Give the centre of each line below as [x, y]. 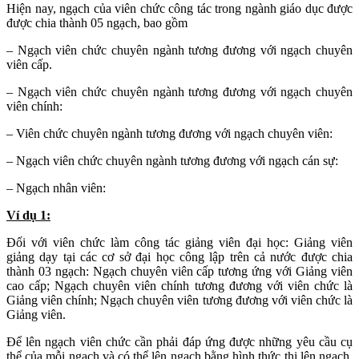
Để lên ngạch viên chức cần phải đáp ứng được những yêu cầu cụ [179, 341]
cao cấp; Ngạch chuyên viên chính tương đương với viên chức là [179, 285]
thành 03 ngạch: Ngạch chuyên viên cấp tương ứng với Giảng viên [179, 271]
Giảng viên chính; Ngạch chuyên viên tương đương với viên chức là [179, 300]
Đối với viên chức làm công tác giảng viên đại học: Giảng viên [179, 242]
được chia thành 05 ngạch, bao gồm [97, 22]
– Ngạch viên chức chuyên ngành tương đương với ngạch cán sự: [172, 160]
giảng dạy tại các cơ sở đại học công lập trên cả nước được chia [179, 256]
